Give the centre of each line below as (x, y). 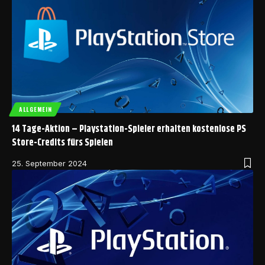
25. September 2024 (49, 164)
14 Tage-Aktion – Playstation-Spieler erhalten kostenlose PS (129, 130)
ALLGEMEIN (35, 109)
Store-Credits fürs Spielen (62, 143)
